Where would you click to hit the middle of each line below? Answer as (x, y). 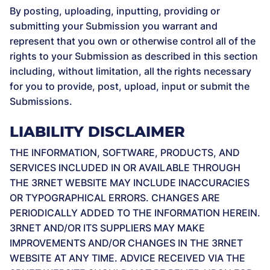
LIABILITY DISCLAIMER (97, 132)
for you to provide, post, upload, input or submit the (130, 86)
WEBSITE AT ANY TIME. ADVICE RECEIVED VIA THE (127, 258)
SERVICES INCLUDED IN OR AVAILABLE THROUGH (125, 168)
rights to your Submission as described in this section (134, 56)
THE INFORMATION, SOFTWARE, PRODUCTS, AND (125, 152)
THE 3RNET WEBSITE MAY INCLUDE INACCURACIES (130, 183)
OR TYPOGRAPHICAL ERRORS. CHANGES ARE (115, 198)
